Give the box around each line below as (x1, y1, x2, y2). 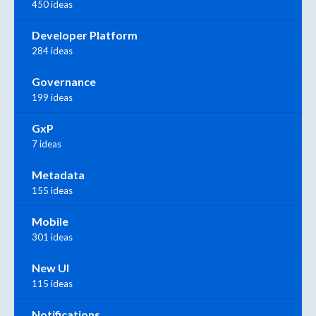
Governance (32, 74, 96, 88)
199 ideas (32, 91, 73, 103)
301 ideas (32, 231, 73, 243)
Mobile (32, 214, 68, 228)
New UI (32, 260, 69, 274)
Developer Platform (32, 28, 138, 42)
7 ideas (32, 138, 61, 150)
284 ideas (32, 44, 73, 56)
